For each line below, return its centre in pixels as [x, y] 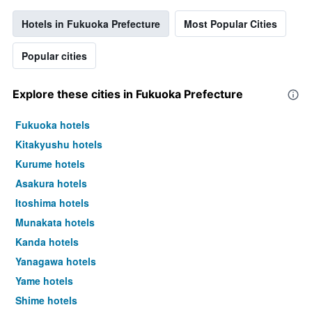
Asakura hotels [51, 184]
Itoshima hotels [52, 203]
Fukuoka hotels [53, 125]
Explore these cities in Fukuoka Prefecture [128, 94]
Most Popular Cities [231, 24]
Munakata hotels [55, 223]
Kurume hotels [50, 164]
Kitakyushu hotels [59, 145]
